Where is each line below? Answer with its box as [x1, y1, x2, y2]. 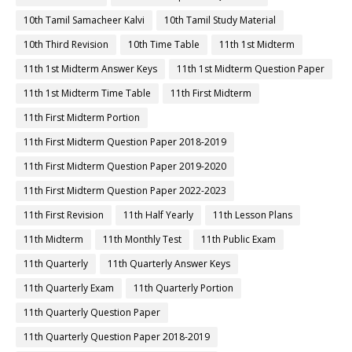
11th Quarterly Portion [134, 281, 233, 295]
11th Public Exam [201, 233, 276, 247]
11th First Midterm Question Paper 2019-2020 [24, 159, 226, 174]
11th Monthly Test [103, 233, 181, 247]
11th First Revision [24, 208, 104, 222]
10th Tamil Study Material [164, 13, 276, 27]
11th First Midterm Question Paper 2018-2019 [24, 135, 226, 149]
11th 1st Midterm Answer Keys [24, 62, 157, 76]
